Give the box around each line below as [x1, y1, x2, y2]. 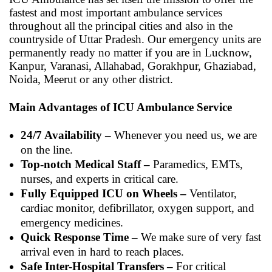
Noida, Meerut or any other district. [9, 72, 173, 86]
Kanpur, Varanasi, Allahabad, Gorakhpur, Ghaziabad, [9, 59, 256, 72]
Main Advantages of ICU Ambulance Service [9, 100, 232, 114]
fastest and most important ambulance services [9, 5, 222, 19]
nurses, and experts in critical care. [21, 172, 178, 185]
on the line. [21, 143, 73, 156]
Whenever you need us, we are [111, 128, 257, 141]
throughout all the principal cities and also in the [9, 19, 233, 32]
